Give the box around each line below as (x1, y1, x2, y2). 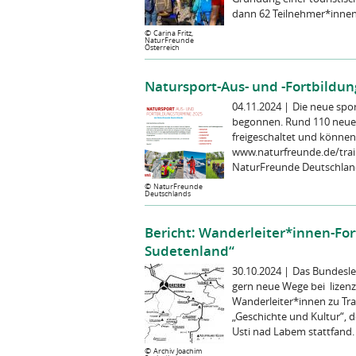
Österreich (145, 42, 180, 52)
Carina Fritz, (153, 28, 193, 38)
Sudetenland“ (145, 242, 234, 260)
